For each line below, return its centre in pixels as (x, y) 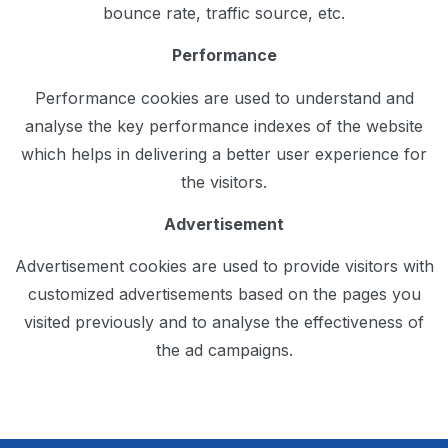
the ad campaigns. (224, 350)
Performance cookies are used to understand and (224, 97)
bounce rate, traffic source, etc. (224, 12)
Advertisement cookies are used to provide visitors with (224, 266)
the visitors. (224, 181)
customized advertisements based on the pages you (224, 294)
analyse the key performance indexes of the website (224, 125)
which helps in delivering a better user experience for (224, 153)
